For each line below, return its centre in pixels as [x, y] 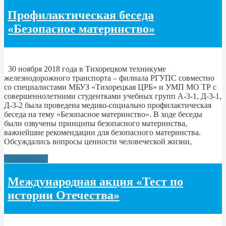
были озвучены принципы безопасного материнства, [96, 123]
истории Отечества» [64, 195]
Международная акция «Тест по [95, 181]
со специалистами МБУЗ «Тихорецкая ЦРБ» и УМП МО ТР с [110, 87]
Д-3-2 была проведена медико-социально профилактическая [108, 105]
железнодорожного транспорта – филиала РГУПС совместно [109, 78]
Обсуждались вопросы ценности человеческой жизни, [98, 141]
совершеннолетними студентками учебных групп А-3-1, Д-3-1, [113, 96]
